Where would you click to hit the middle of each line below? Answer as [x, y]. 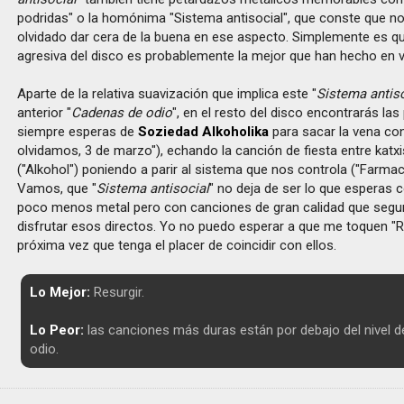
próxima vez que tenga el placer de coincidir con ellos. [177, 245]
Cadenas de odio [122, 113]
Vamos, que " [57, 188]
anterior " [45, 113]
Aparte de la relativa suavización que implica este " [167, 94]
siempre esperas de [78, 132]
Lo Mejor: [60, 292]
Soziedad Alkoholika [204, 132]
